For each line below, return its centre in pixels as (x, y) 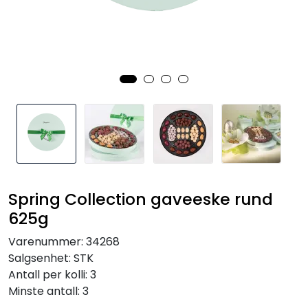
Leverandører (51, 51)
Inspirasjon (43, 13)
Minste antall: (45, 291)
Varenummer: (46, 242)
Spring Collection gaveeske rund (141, 199)
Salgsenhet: (41, 258)
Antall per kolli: (49, 275)
